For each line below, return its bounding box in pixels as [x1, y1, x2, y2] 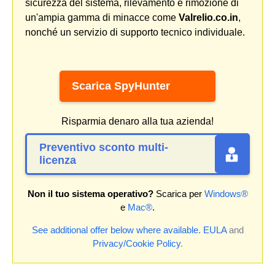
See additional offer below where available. [31, 225, 201, 236]
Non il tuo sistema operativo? [27, 188, 153, 199]
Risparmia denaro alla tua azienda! [61, 116, 214, 127]
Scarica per [153, 188, 204, 199]
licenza [39, 154, 76, 167]
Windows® [204, 188, 248, 199]
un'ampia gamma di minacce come [25, 12, 179, 23]
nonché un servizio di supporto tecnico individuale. [25, 27, 245, 38]
